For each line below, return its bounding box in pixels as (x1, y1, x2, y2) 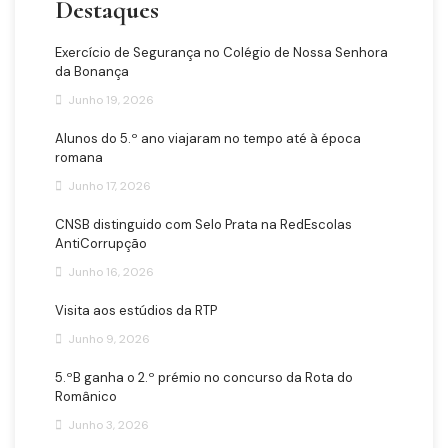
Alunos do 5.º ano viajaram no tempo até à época (55, 130, 361, 148)
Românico (55, 388, 117, 406)
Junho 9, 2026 (68, 331, 150, 348)
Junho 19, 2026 (68, 92, 154, 109)
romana (55, 149, 103, 167)
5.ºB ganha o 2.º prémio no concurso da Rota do (55, 369, 353, 387)
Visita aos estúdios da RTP (55, 302, 217, 320)
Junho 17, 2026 (68, 178, 151, 195)
